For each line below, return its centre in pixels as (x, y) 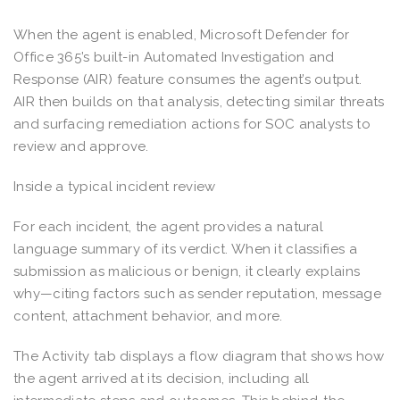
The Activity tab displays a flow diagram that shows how (199, 356)
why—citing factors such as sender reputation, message (197, 293)
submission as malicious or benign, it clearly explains (187, 271)
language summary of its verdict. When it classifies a (185, 249)
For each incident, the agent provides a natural (169, 226)
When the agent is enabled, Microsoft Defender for (182, 34)
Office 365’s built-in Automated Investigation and (174, 57)
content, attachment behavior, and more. (148, 316)
